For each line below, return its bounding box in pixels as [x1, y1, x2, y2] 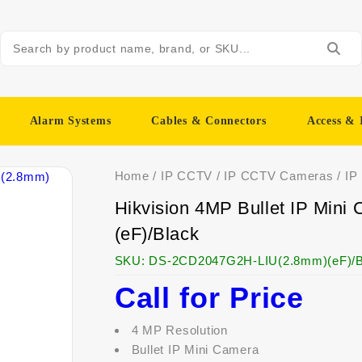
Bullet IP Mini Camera [131, 343, 259, 356]
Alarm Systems [29, 115, 112, 127]
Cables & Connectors [151, 115, 267, 127]
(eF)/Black [114, 224, 200, 244]
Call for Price [114, 281, 305, 314]
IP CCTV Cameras [224, 169, 334, 183]
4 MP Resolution [131, 323, 228, 337]
